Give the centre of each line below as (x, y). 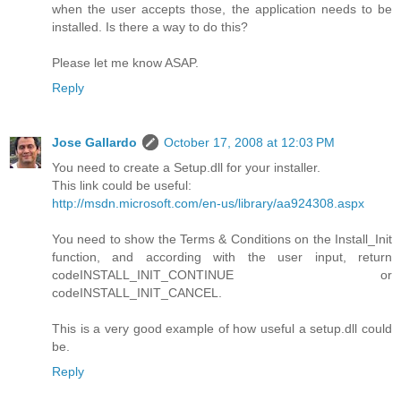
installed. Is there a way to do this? (150, 26)
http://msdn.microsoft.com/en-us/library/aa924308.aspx (208, 204)
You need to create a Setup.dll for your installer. (186, 168)
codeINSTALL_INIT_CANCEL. (137, 293)
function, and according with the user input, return (222, 257)
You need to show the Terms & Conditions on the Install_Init (222, 239)
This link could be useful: (122, 186)
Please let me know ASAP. (125, 62)
